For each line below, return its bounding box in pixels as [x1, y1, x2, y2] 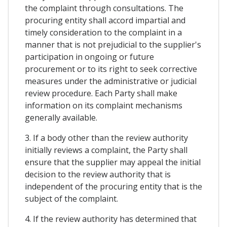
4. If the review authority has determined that [25, 213, 197, 224]
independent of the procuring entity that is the [25, 180, 202, 192]
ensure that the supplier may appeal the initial [25, 156, 201, 168]
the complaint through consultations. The [25, 2, 183, 14]
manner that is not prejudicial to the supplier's [25, 39, 201, 50]
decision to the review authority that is [25, 168, 171, 180]
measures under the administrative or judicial [25, 75, 197, 87]
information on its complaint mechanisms [25, 99, 182, 111]
